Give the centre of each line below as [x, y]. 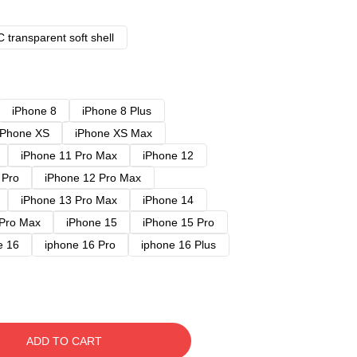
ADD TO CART [64, 341]
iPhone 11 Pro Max [69, 155]
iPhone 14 [168, 200]
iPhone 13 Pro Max [69, 200]
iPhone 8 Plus [117, 111]
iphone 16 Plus [178, 245]
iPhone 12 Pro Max [93, 178]
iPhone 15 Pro [178, 222]
